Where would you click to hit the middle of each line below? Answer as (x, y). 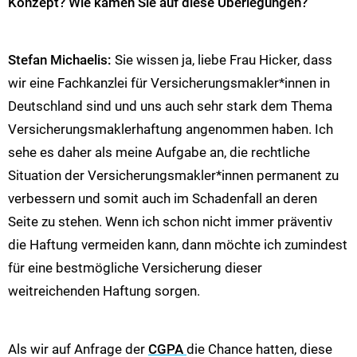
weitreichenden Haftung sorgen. (104, 291)
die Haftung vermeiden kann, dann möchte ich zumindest (178, 245)
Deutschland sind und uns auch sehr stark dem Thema (170, 106)
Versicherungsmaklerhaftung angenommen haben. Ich (171, 129)
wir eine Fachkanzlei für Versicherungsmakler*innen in (169, 83)
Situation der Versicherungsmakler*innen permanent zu (173, 176)
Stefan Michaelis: (61, 60)
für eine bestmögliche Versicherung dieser (135, 268)
